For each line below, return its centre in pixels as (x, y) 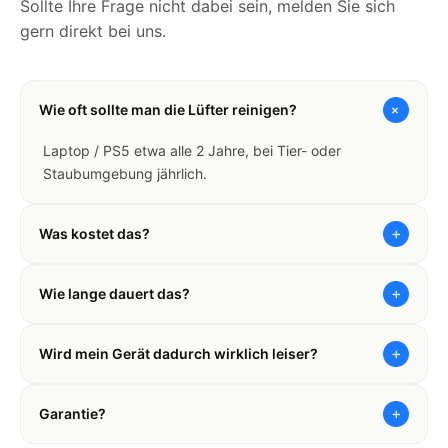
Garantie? (72, 414)
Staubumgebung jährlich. (125, 173)
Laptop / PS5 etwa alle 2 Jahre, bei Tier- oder (192, 150)
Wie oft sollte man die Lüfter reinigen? (168, 110)
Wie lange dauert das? (114, 294)
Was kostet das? (94, 234)
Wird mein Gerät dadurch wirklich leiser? (178, 354)
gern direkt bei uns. (93, 30)
